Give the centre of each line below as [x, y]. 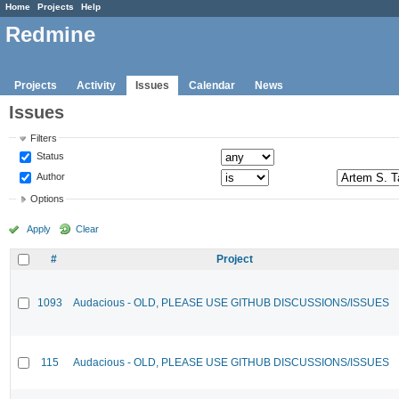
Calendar [212, 85]
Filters [44, 138]
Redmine [50, 35]
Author [50, 176]
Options [48, 199]
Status [49, 155]
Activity [96, 85]
